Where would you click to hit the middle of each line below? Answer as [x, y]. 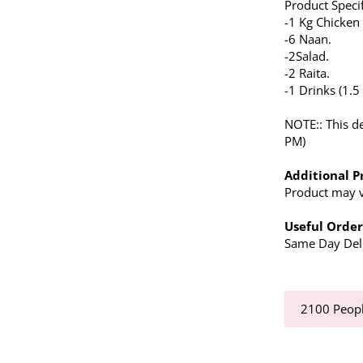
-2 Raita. [307, 73]
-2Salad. [307, 56]
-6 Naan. [308, 39]
